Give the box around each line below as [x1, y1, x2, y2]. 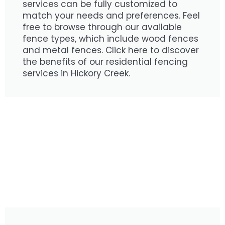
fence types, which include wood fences [23, 33, 198, 45]
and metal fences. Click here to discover [23, 44, 199, 56]
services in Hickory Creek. [23, 67, 130, 79]
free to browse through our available [23, 21, 182, 33]
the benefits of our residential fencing [23, 56, 188, 68]
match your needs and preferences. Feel [23, 10, 200, 22]
